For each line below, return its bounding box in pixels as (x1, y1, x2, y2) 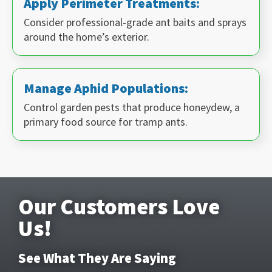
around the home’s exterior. (24, 29, 149, 44)
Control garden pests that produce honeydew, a (24, 100, 240, 114)
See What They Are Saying (18, 249, 176, 267)
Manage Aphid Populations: (24, 79, 188, 97)
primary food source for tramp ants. (24, 114, 188, 129)
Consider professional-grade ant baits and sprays (24, 15, 246, 29)
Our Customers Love (18, 192, 220, 220)
